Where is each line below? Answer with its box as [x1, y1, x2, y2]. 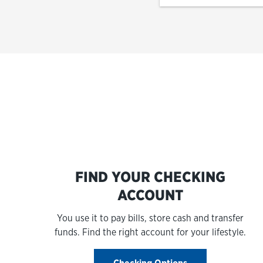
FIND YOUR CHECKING [75, 168, 225, 186]
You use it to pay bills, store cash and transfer [56, 213, 244, 224]
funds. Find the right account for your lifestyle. [54, 227, 246, 238]
